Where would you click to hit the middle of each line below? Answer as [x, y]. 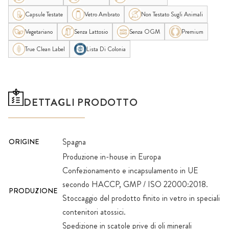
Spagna [74, 142]
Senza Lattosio [91, 32]
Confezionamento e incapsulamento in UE [130, 170]
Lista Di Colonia [106, 49]
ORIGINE [24, 141]
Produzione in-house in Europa [112, 156]
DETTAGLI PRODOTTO [81, 102]
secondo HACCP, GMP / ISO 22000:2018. [135, 184]
